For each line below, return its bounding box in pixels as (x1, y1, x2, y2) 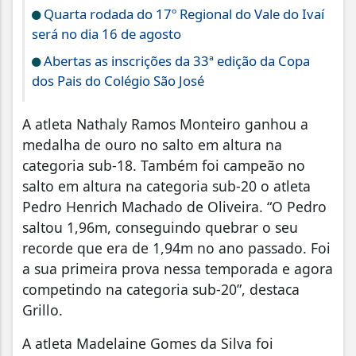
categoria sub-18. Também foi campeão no (22, 155, 305, 175)
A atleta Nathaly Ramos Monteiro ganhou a (22, 114, 308, 133)
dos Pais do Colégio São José (32, 71, 204, 90)
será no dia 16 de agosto (32, 24, 181, 43)
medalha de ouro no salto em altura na (22, 134, 282, 154)
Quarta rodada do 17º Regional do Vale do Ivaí (41, 4, 324, 23)
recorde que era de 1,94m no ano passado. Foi (22, 238, 331, 257)
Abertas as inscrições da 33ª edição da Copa (41, 51, 310, 70)
